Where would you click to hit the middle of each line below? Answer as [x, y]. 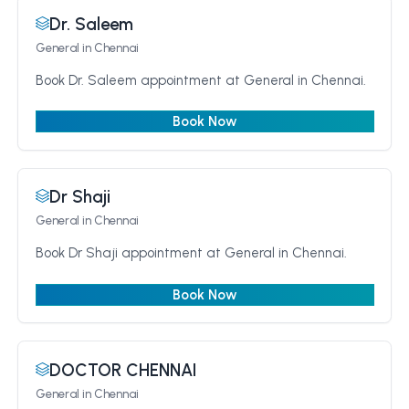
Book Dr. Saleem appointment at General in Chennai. [200, 80]
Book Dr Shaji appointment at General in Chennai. [191, 253]
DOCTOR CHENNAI [122, 370]
